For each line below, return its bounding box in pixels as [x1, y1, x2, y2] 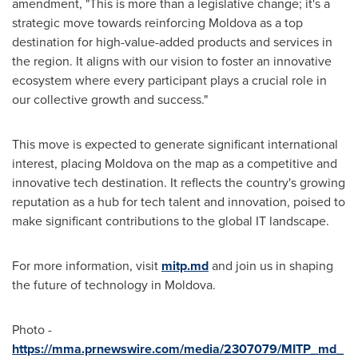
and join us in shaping [209, 256, 333, 275]
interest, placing [12, 153, 105, 173]
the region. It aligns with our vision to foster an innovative [12, 51, 332, 70]
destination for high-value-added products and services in [12, 32, 332, 51]
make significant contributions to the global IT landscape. [12, 211, 329, 230]
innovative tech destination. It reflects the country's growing [12, 173, 345, 192]
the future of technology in [12, 275, 165, 294]
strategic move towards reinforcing [12, 13, 209, 32]
